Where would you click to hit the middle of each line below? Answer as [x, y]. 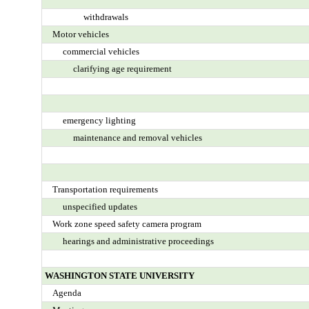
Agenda [67, 293]
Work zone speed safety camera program [127, 224]
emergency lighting [99, 120]
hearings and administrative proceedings [138, 241]
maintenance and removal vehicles [137, 138]
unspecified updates [100, 207]
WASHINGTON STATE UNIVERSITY [119, 276]
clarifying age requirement [122, 69]
